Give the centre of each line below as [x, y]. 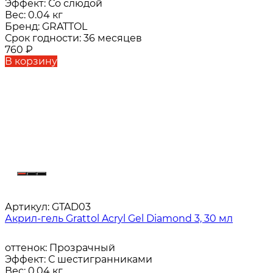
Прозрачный [82, 248]
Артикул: [27, 207]
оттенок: [27, 248]
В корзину [31, 62]
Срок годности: [44, 38]
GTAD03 [70, 207]
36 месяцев [113, 38]
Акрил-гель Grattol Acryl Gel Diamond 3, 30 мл [119, 219]
